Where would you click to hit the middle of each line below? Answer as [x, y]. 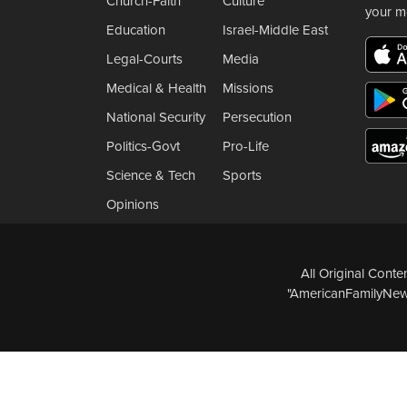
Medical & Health [156, 88]
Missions [248, 88]
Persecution [257, 117]
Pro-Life [245, 146]
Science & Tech [151, 175]
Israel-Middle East [275, 30]
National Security [156, 117]
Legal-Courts [144, 59]
